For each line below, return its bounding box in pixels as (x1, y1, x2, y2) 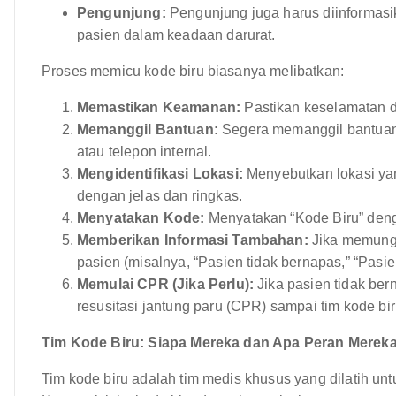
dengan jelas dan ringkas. (77, 187, 243, 203)
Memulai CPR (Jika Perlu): (77, 276, 254, 292)
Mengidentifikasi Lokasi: (77, 165, 243, 181)
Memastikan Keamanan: (77, 99, 241, 115)
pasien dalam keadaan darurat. (77, 27, 276, 42)
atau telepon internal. (77, 143, 212, 159)
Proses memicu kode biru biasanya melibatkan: (42, 63, 345, 79)
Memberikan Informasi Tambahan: (77, 232, 308, 247)
